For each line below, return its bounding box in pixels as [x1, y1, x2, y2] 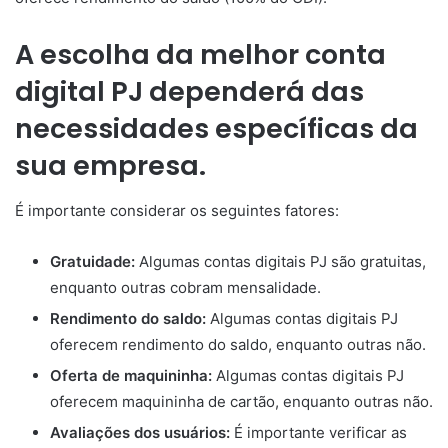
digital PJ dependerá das [15, 73, 364, 111]
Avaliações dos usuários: [50, 422, 230, 442]
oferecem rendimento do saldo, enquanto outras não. [50, 334, 426, 354]
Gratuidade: [50, 251, 135, 271]
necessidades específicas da [15, 110, 418, 148]
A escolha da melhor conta [15, 36, 386, 74]
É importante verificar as [230, 422, 407, 442]
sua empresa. [15, 147, 206, 185]
